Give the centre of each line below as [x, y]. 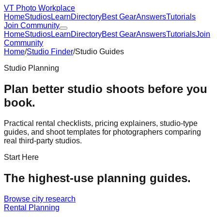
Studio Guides [100, 52]
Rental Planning [32, 207]
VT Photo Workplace [39, 8]
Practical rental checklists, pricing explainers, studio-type [101, 123]
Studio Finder [50, 52]
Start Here [21, 157]
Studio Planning [31, 68]
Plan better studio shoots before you [106, 89]
